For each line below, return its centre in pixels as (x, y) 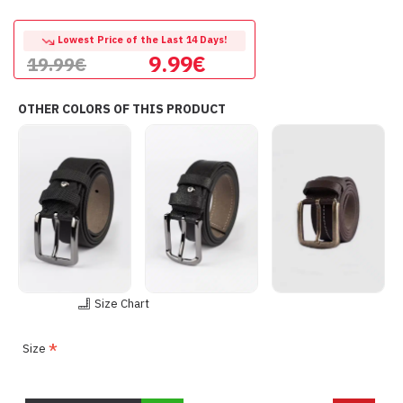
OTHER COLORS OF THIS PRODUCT (122, 108)
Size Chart (122, 303)
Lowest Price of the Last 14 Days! (141, 40)
